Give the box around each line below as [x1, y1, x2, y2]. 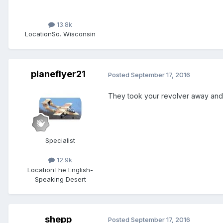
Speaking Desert [34, 175, 86, 183]
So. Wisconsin [52, 30, 96, 38]
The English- [54, 165, 93, 174]
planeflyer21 [31, 69, 86, 80]
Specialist [45, 136, 75, 145]
